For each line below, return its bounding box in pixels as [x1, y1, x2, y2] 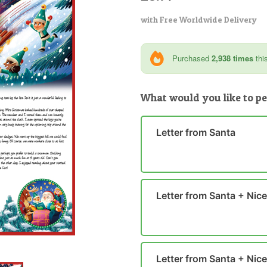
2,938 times [212, 52, 254, 64]
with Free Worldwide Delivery [141, 14, 257, 24]
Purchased [170, 52, 212, 64]
